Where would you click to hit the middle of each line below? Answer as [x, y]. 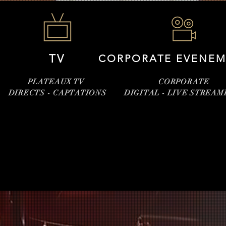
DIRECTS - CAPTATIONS [57, 93]
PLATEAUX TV [57, 82]
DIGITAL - [146, 93]
